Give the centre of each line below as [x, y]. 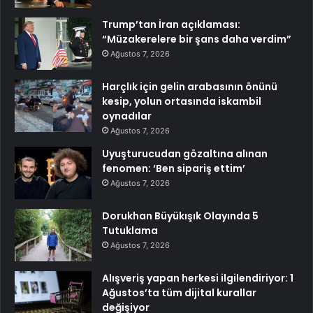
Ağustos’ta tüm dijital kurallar [179, 293]
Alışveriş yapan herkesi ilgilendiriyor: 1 [198, 278]
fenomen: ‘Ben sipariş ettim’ [174, 168]
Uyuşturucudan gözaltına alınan [185, 154]
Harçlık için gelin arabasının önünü [190, 87]
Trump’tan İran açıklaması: [171, 24]
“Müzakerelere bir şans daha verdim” [197, 39]
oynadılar [127, 116]
